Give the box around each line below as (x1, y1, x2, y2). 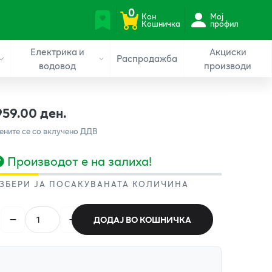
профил (209, 17, 239, 30)
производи (204, 58, 252, 73)
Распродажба (117, 51, 178, 66)
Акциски (209, 44, 246, 59)
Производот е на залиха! (7, 151, 152, 170)
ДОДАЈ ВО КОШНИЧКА (93, 213, 191, 226)
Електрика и (30, 44, 84, 59)
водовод (38, 58, 76, 73)
